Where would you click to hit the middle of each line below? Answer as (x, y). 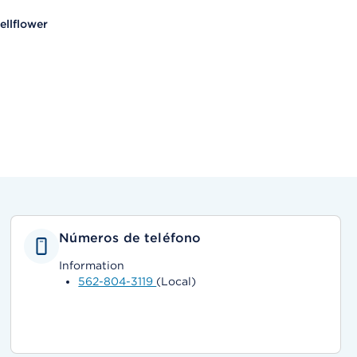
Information (92, 265)
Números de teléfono (130, 238)
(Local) (177, 281)
